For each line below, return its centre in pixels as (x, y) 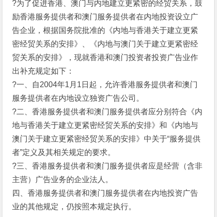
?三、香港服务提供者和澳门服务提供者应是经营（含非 (108, 166)
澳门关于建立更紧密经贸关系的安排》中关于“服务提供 (107, 139)
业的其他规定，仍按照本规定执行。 (74, 207)
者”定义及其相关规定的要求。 (64, 152)
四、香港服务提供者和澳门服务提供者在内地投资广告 (105, 193)
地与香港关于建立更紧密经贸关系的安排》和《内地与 (105, 125)
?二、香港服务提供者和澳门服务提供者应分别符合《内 (108, 112)
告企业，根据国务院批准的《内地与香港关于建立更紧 (105, 30)
